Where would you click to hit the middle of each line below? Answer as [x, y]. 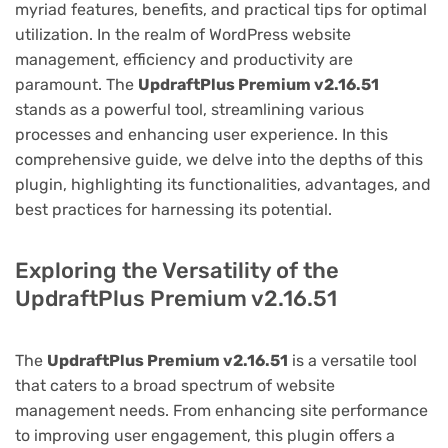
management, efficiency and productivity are [184, 60]
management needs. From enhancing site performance [221, 411]
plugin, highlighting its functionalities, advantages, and [223, 185]
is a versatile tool [352, 361]
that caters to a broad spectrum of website [175, 386]
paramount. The [76, 85]
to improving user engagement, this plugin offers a [205, 436]
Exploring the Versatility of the [177, 271]
